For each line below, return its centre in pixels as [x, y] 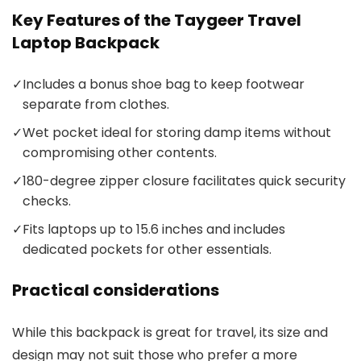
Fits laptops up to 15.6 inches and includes [154, 229]
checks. [47, 201]
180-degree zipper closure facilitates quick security [184, 180]
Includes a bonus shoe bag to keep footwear [164, 84]
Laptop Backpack [86, 42]
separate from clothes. [96, 104]
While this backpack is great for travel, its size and [170, 332]
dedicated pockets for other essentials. [147, 249]
